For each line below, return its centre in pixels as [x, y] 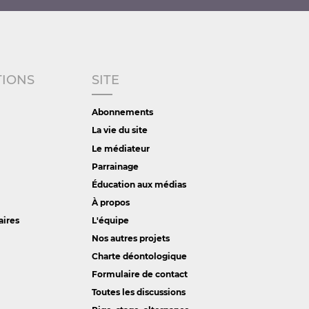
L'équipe [110, 220]
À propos [110, 202]
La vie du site [119, 130]
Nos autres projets [130, 238]
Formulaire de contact [139, 274]
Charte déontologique [139, 256]
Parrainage [115, 166]
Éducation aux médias [139, 184]
